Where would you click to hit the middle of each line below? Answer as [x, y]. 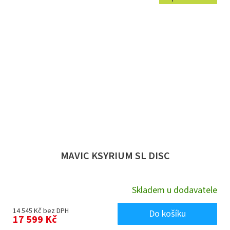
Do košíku [167, 214]
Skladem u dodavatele [175, 190]
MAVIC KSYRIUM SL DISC [115, 156]
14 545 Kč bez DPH [41, 211]
